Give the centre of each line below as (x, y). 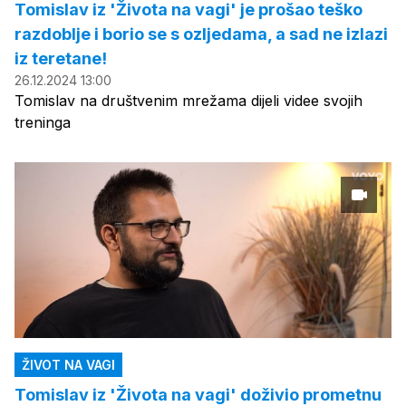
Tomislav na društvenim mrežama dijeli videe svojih (188, 100)
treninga (43, 122)
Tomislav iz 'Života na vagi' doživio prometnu (198, 394)
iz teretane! (61, 58)
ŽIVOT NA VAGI (68, 364)
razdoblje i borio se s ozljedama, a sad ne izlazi (201, 34)
